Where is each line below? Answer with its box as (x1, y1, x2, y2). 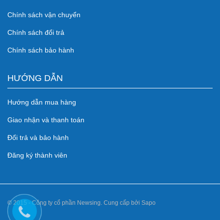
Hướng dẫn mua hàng (7, 98, 76, 107)
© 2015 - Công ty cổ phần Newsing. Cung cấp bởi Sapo (7, 199, 156, 207)
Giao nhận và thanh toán (7, 116, 84, 124)
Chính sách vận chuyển (7, 11, 81, 19)
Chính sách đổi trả (7, 28, 64, 37)
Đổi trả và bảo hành (7, 134, 69, 142)
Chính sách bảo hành (7, 46, 74, 55)
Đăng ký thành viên (7, 151, 67, 160)
